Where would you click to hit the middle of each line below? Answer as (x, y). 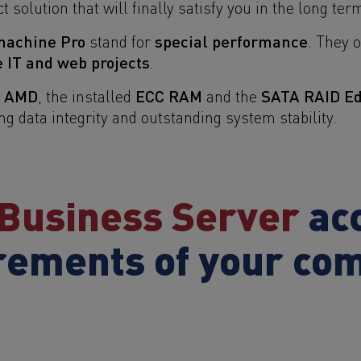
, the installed (87, 95)
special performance (231, 40)
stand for (120, 40)
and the (232, 95)
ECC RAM (169, 95)
